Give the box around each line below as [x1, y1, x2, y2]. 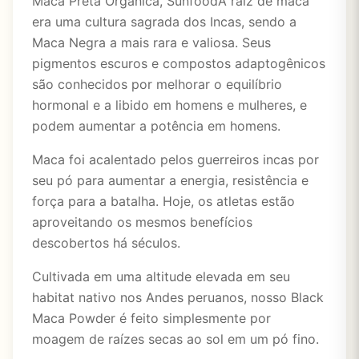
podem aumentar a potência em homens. [32, 118, 280, 134]
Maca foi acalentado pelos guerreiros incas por [32, 151, 319, 167]
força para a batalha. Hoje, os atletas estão [32, 193, 295, 209]
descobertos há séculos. [32, 235, 180, 251]
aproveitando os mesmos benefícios [32, 214, 252, 230]
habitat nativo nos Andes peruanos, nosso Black [32, 289, 324, 305]
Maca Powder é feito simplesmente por [32, 310, 271, 326]
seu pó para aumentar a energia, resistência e [32, 172, 309, 188]
